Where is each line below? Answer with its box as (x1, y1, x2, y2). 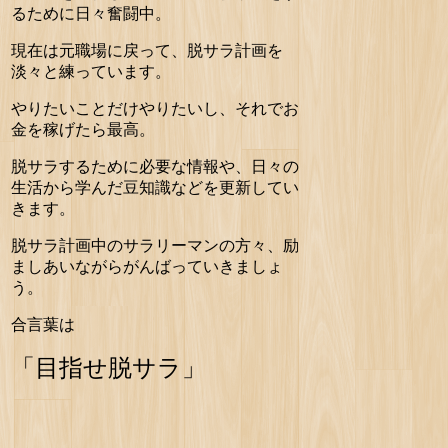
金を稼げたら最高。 (11, 121, 155, 139)
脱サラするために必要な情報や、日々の (11, 158, 299, 176)
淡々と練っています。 (11, 63, 171, 81)
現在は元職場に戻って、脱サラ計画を (11, 42, 283, 60)
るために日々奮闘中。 (11, 5, 171, 23)
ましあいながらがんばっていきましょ (11, 258, 283, 276)
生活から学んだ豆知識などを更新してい (11, 179, 299, 197)
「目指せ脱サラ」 (11, 354, 206, 382)
